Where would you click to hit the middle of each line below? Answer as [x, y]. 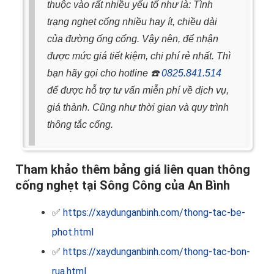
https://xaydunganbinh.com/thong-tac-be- [154, 213]
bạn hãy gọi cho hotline [99, 73]
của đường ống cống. [94, 39]
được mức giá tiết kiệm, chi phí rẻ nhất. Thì [139, 56]
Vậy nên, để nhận [180, 39]
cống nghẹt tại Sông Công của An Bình [123, 186]
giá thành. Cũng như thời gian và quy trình [138, 108]
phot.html [73, 232]
